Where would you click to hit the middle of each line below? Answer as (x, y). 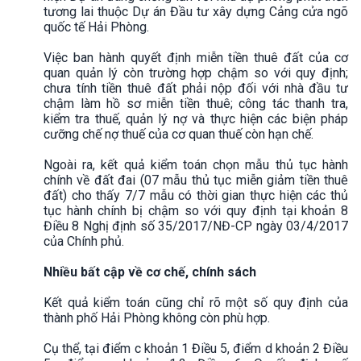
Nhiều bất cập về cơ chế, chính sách (150, 272)
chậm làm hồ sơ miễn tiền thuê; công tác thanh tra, (196, 103)
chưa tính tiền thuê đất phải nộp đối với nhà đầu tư (196, 88)
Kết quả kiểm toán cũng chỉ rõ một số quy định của (196, 302)
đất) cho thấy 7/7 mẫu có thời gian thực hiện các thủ (196, 195)
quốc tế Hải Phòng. (98, 27)
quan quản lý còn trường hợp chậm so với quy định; (196, 73)
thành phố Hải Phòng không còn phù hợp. (157, 317)
